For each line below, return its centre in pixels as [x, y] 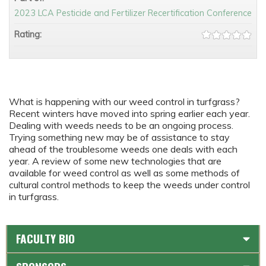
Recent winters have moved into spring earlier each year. [129, 114]
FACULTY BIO [45, 239]
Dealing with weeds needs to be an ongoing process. [121, 126]
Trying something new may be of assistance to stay [119, 137]
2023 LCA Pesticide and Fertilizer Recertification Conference [133, 13]
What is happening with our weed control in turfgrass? [124, 102]
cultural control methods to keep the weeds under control [129, 185]
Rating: [29, 34]
